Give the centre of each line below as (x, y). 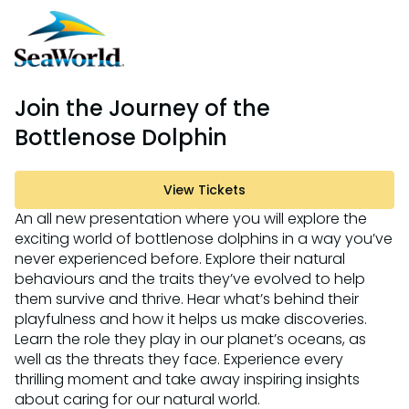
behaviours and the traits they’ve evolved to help (190, 279)
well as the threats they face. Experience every (179, 360)
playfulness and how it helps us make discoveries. (191, 320)
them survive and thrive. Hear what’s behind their (187, 299)
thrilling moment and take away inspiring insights (187, 380)
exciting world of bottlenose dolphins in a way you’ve (204, 239)
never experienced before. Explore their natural (180, 259)
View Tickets (204, 190)
